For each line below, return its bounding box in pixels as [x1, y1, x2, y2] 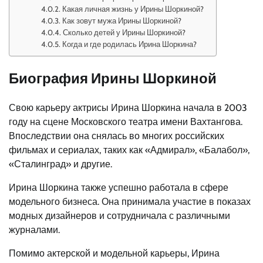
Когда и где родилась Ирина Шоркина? [62, 39, 197, 49]
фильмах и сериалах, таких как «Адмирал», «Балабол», [9, 144, 249, 156]
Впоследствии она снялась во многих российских [9, 130, 224, 141]
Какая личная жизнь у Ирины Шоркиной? [62, 4, 204, 14]
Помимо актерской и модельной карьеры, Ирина [9, 247, 220, 259]
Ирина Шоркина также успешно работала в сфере [9, 181, 228, 193]
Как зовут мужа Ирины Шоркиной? [62, 16, 182, 25]
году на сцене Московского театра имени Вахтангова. [9, 116, 242, 127]
